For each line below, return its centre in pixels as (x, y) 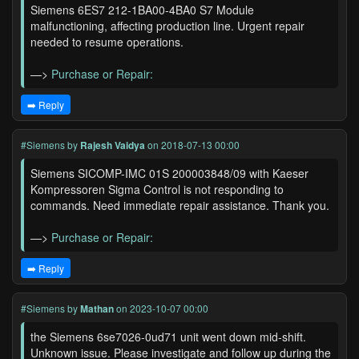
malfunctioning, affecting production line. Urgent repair (167, 26)
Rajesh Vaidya (113, 145)
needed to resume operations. (107, 42)
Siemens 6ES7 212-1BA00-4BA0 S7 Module (142, 10)
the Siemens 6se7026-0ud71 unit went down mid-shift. (168, 337)
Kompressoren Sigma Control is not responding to (157, 189)
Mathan (97, 309)
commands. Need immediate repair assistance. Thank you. (180, 205)
